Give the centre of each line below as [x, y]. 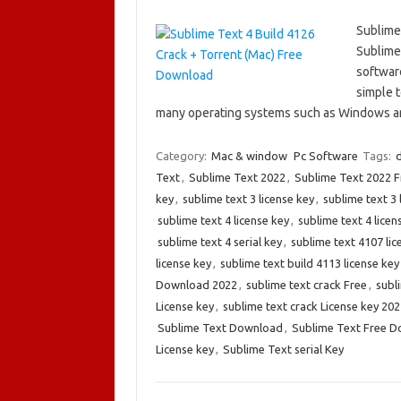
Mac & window [249, 156]
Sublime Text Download [220, 328]
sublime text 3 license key [248, 199]
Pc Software [325, 156]
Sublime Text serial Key [283, 349]
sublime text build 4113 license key [309, 263]
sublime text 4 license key [223, 220]
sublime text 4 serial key [219, 242]
